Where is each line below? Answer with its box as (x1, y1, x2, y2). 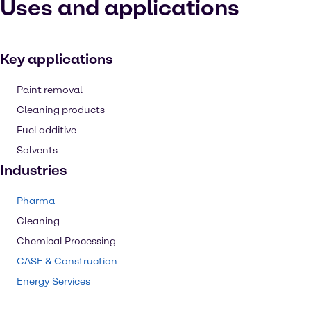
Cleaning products (17, 104, 105, 116)
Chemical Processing (17, 235, 116, 247)
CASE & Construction (17, 255, 117, 267)
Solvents (17, 144, 58, 156)
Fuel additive (17, 124, 76, 136)
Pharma (17, 195, 55, 207)
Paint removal (17, 84, 83, 96)
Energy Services (17, 276, 90, 287)
